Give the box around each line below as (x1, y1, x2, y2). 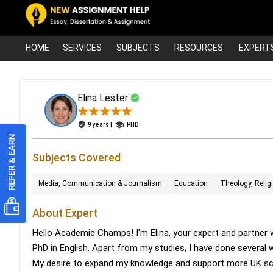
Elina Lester (77, 91, 130, 104)
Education (174, 179, 208, 188)
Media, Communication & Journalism (38, 179, 162, 188)
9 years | (88, 121, 115, 129)
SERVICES (63, 42, 102, 52)
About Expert (32, 206, 97, 219)
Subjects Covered (32, 151, 121, 164)
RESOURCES (174, 42, 223, 52)
